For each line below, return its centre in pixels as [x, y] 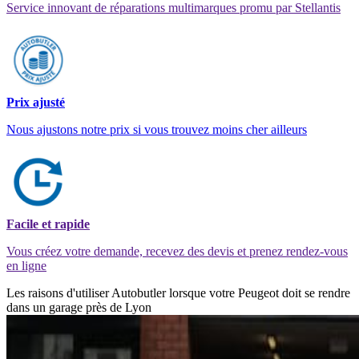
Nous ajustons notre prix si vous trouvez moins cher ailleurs [157, 129]
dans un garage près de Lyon [79, 307]
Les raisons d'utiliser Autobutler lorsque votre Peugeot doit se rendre [178, 292]
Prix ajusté [36, 102]
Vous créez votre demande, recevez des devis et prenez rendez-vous [177, 251]
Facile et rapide [48, 224]
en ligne [26, 265]
